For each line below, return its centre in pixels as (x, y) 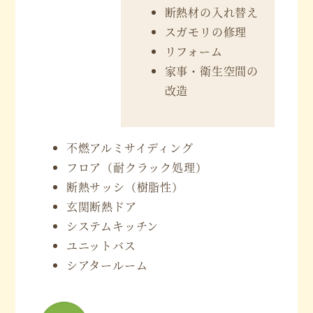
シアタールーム (107, 265)
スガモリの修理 (206, 31)
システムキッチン (112, 226)
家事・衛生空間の (212, 71)
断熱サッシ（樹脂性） (125, 187)
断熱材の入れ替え (212, 12)
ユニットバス (101, 245)
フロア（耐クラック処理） (137, 167)
